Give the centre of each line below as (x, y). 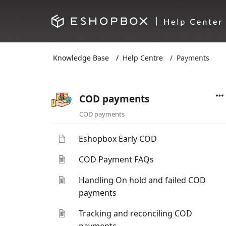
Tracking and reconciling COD (136, 213)
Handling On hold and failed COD (143, 180)
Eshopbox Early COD (118, 139)
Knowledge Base (81, 58)
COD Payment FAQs (117, 159)
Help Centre (143, 58)
